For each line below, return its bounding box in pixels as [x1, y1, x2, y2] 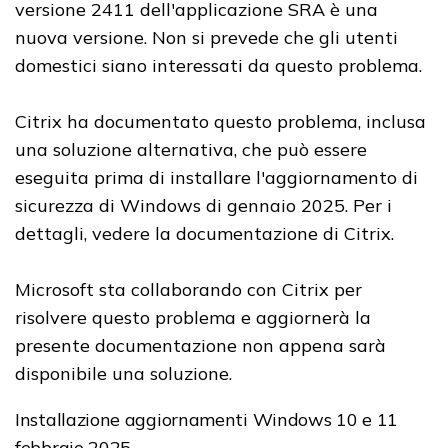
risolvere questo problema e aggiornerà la [15, 306, 371, 330]
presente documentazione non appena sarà [15, 334, 386, 358]
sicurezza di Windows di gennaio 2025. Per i [15, 194, 392, 218]
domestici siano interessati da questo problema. [15, 54, 427, 78]
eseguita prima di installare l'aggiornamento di [15, 166, 418, 190]
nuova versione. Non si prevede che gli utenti [15, 26, 398, 50]
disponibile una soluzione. [15, 362, 232, 386]
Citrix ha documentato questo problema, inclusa [15, 110, 426, 134]
